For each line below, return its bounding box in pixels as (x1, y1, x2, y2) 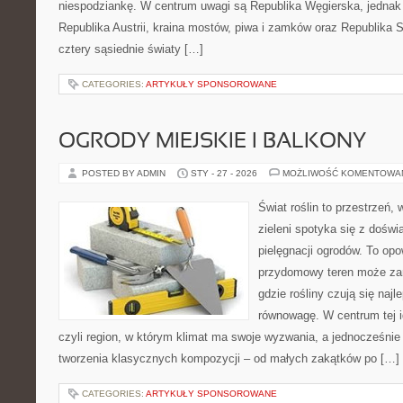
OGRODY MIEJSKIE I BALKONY (58, 132, 366, 152)
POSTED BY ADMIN (82, 168, 168, 178)
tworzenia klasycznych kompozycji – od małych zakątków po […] (58, 352, 399, 365)
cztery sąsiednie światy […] (58, 42, 203, 56)
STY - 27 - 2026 (191, 168, 257, 178)
